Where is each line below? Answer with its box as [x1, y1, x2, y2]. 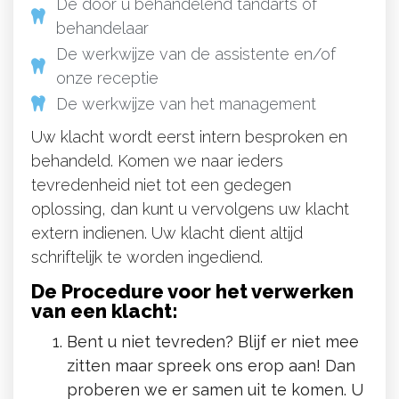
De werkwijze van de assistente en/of [55, 44, 336, 63]
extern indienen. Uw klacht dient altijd [31, 223, 303, 242]
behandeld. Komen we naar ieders [31, 151, 283, 170]
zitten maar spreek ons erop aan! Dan [67, 356, 355, 376]
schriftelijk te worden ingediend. [31, 247, 263, 266]
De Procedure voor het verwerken [31, 280, 354, 304]
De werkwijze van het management [55, 94, 316, 113]
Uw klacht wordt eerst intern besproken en [31, 126, 347, 146]
